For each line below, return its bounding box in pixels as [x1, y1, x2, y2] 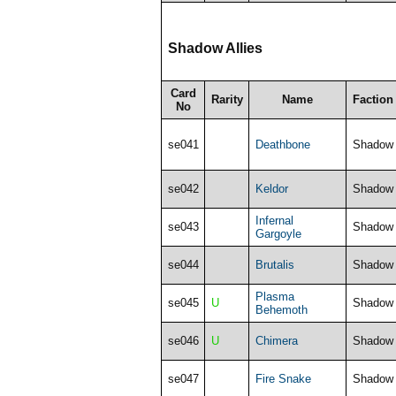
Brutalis [255, 257, 294, 271]
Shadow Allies [167, 40, 263, 56]
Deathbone [255, 137, 310, 151]
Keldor [255, 181, 288, 195]
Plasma [255, 289, 294, 303]
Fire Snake [255, 371, 311, 385]
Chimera [255, 333, 298, 347]
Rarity [210, 92, 243, 106]
